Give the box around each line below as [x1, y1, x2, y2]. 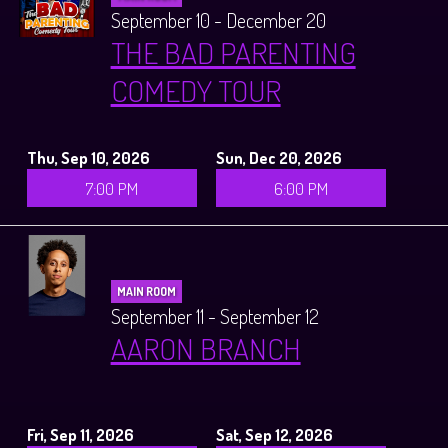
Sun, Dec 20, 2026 [216, 146, 343, 168]
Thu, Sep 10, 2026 [27, 146, 150, 168]
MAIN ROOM [116, 283, 176, 299]
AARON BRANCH [110, 328, 301, 367]
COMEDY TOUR [110, 70, 281, 109]
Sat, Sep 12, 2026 [216, 423, 334, 445]
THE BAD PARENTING [110, 32, 356, 71]
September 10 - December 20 [110, 6, 326, 33]
